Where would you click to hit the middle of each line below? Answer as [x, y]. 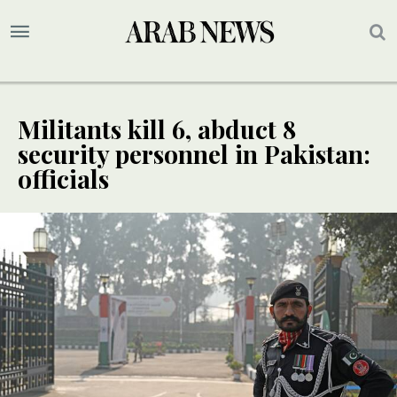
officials [63, 179]
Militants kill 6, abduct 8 [157, 129]
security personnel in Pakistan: [194, 154]
